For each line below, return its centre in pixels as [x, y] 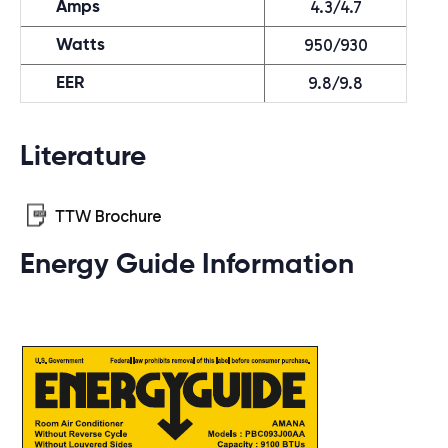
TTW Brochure [108, 216]
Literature [83, 157]
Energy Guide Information [187, 265]
